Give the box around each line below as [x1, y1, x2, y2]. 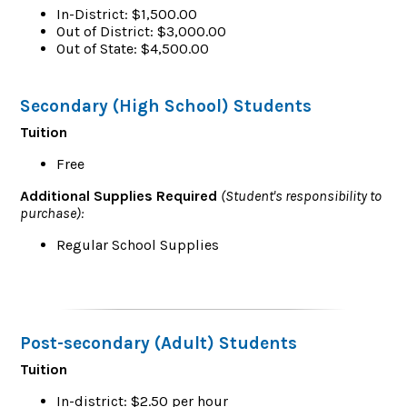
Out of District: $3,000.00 [56, 22, 227, 40]
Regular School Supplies [56, 236, 220, 254]
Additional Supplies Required [20, 187, 222, 205]
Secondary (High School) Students [20, 95, 313, 117]
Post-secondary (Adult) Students [20, 333, 298, 354]
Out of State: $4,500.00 [56, 39, 210, 57]
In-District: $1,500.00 [56, 5, 198, 23]
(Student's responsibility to [221, 187, 382, 205]
